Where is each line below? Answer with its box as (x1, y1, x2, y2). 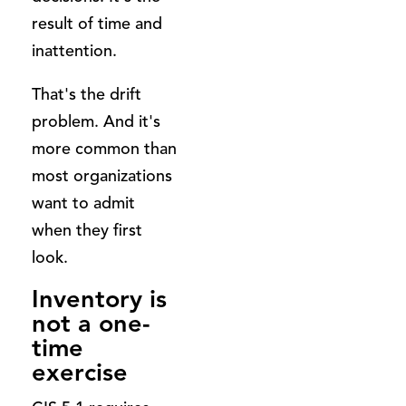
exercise (32, 356, 128, 388)
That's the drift (32, 83, 141, 104)
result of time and (32, 13, 162, 34)
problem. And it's (32, 111, 160, 131)
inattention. (32, 40, 117, 61)
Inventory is (32, 283, 167, 314)
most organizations (32, 165, 172, 186)
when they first (32, 219, 142, 240)
